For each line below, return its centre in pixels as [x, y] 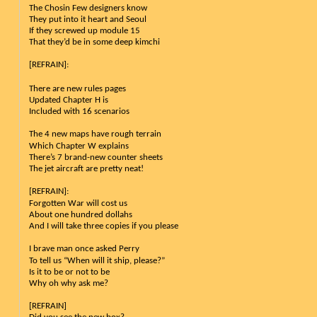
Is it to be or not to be [69, 272]
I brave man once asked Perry [84, 248]
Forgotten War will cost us [78, 203]
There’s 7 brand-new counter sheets [96, 157]
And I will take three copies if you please [103, 226]
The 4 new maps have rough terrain [95, 134]
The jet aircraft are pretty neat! [86, 168]
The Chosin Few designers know [88, 8]
